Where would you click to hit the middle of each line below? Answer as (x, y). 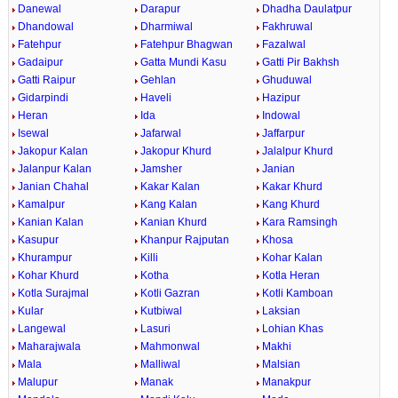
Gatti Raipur (46, 80)
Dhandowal (45, 27)
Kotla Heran (291, 275)
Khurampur (44, 258)
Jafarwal (160, 133)
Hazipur (282, 98)
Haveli (155, 98)
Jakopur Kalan (52, 151)
